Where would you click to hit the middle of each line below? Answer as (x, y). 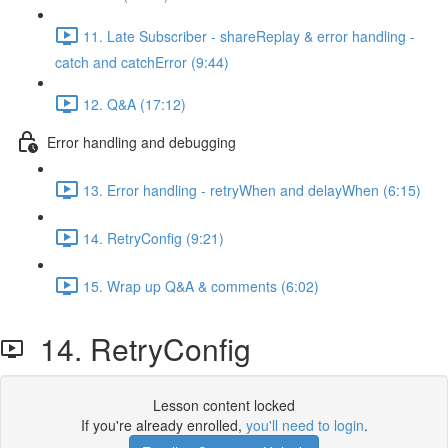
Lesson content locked (224, 405)
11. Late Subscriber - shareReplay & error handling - (249, 35)
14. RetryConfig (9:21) (153, 237)
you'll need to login (304, 425)
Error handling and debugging (141, 141)
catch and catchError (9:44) (142, 62)
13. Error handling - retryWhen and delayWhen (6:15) (252, 189)
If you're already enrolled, (163, 425)
